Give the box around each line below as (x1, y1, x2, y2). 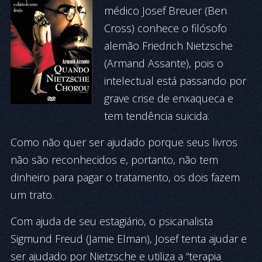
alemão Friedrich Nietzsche (104, 39, 233, 53)
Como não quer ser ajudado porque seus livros (11, 135, 237, 149)
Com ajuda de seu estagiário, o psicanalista (11, 214, 213, 228)
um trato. (11, 188, 54, 202)
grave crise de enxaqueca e (104, 91, 233, 105)
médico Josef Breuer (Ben (104, 4, 227, 18)
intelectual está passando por (104, 74, 246, 88)
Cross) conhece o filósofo (104, 21, 227, 35)
